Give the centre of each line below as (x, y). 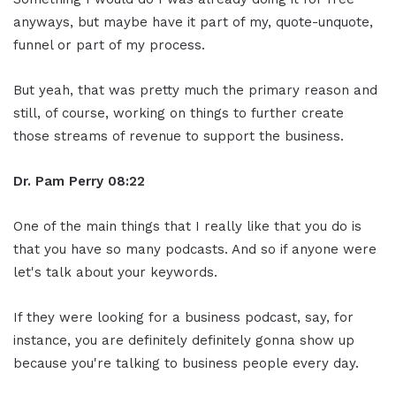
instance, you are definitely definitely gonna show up (184, 340)
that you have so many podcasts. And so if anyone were (195, 249)
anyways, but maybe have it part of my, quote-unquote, (193, 22)
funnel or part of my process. (109, 45)
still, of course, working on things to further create (179, 113)
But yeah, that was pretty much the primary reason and (195, 90)
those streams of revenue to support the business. (179, 136)
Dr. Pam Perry (58, 181)
